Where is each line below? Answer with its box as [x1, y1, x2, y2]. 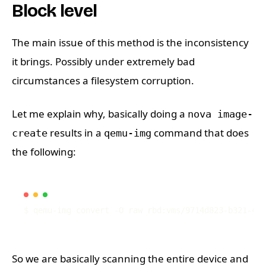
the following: [12, 145, 76, 159]
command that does [151, 126, 249, 140]
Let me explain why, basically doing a [12, 107, 188, 121]
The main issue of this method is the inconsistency [12, 36, 249, 50]
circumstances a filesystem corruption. [12, 74, 194, 88]
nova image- [188, 108, 253, 121]
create [12, 127, 47, 140]
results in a [47, 126, 104, 140]
